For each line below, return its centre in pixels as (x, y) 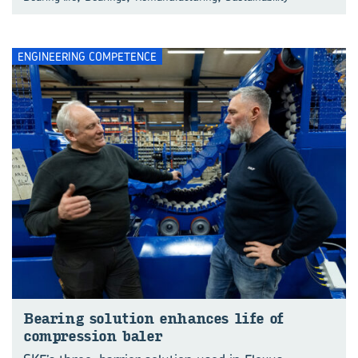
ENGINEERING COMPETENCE (87, 56)
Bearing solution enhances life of (153, 318)
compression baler (93, 336)
